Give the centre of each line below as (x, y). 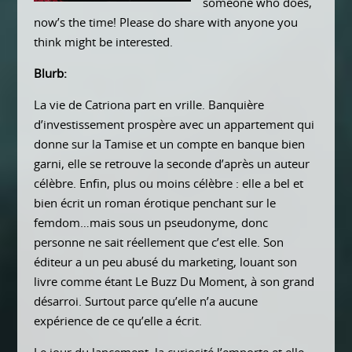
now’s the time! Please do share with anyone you (165, 23)
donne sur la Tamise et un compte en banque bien (169, 145)
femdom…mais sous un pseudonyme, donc (150, 223)
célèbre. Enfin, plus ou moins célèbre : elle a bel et (168, 184)
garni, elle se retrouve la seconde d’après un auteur (171, 164)
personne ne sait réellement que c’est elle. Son (158, 243)
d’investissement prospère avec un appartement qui (174, 125)
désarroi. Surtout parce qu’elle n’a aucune (145, 302)
